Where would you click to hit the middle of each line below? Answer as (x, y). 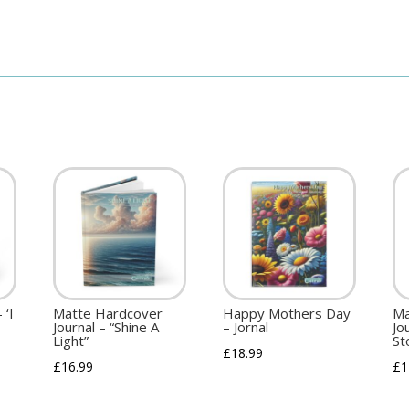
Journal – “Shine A (106, 327)
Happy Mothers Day (287, 314)
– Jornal (246, 327)
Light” (71, 341)
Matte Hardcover (108, 314)
